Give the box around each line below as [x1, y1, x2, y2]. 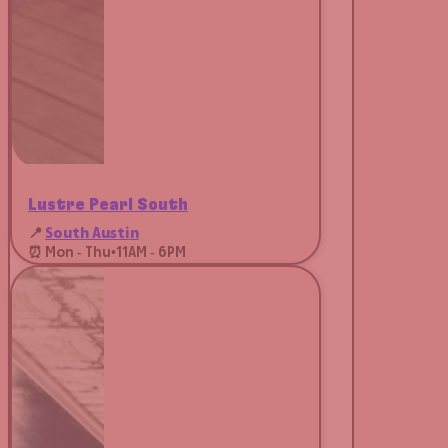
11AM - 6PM [116, 246, 186, 261]
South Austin [45, 227, 139, 242]
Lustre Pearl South [28, 196, 188, 215]
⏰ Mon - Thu [28, 246, 111, 261]
